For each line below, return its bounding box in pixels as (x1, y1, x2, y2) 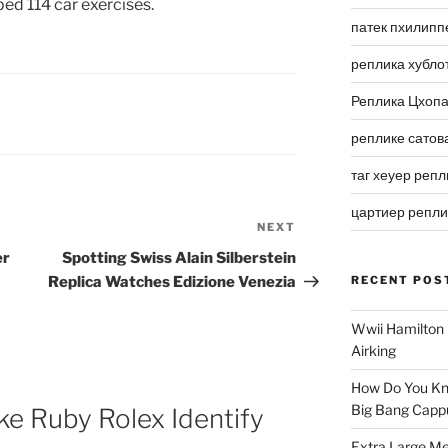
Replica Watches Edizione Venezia (48, 273, 297, 292)
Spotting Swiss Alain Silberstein (62, 249, 297, 268)
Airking (350, 342, 396, 360)
